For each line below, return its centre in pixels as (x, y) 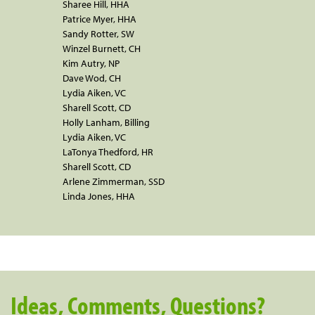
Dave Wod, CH (92, 78)
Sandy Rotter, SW (98, 33)
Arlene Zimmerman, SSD (114, 181)
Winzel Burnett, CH (102, 48)
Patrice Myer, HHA (99, 19)
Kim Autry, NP (91, 63)
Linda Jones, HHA (99, 196)
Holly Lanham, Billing (106, 122)
